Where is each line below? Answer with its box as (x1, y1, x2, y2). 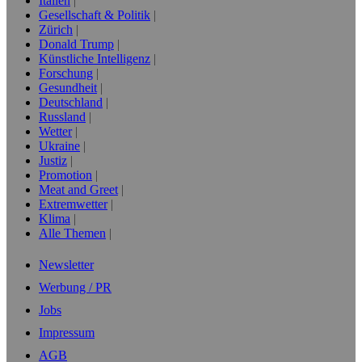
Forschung (39, 66, 93, 80)
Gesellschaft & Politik (39, 8, 150, 22)
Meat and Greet (39, 183, 118, 196)
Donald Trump (39, 37, 114, 51)
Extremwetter (39, 197, 107, 211)
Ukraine (39, 139, 80, 153)
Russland (39, 110, 86, 124)
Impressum (39, 326, 95, 339)
